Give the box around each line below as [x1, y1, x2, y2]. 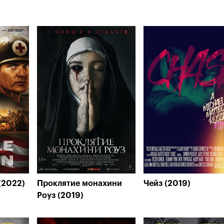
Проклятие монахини [37, 179, 122, 187]
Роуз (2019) [37, 191, 83, 199]
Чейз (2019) [143, 179, 190, 187]
